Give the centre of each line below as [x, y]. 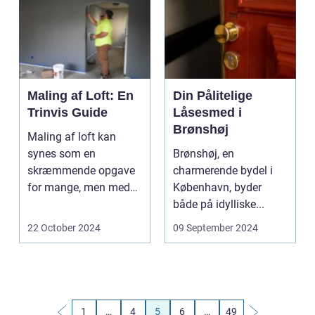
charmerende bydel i [223, 171]
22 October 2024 [64, 228]
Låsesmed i [207, 112]
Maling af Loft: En [81, 96]
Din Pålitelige [213, 96]
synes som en [62, 154]
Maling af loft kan [72, 137]
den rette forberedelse [81, 204]
